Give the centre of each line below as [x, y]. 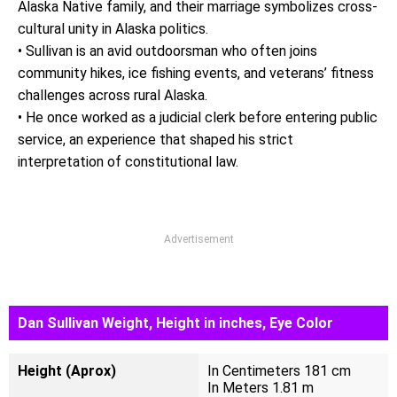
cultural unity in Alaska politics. [113, 29]
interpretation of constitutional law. [128, 162]
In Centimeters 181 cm [279, 371]
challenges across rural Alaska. [113, 95]
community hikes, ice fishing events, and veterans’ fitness [196, 73]
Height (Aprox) [67, 371]
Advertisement [198, 239]
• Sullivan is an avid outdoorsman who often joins [167, 51]
